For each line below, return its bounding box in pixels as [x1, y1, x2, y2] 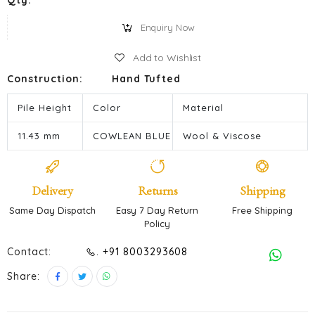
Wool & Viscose [183, 130, 262, 141]
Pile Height [18, 102, 72, 113]
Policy [144, 218, 171, 229]
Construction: [7, 72, 83, 85]
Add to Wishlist [133, 51, 201, 64]
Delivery [32, 183, 73, 198]
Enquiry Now [140, 21, 195, 33]
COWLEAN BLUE [93, 130, 171, 141]
